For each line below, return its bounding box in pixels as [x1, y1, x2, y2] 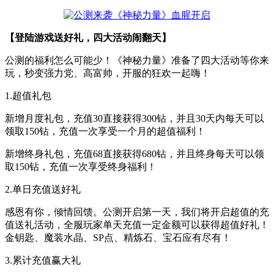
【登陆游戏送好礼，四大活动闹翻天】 [5, 32, 171, 43]
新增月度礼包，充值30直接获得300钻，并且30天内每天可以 [5, 113, 264, 124]
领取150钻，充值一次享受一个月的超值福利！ [5, 125, 206, 136]
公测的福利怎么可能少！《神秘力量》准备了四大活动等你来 [5, 54, 269, 65]
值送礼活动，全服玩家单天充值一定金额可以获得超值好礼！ [5, 219, 269, 230]
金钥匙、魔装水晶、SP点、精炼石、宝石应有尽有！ [5, 232, 231, 243]
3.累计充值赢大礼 [5, 254, 81, 265]
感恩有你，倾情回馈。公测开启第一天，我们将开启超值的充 [5, 206, 269, 217]
